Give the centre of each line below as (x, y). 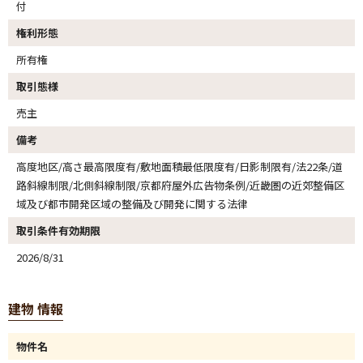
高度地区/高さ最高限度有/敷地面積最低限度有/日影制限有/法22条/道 (179, 167)
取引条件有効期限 (58, 231)
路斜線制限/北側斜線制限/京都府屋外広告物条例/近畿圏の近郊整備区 (180, 185)
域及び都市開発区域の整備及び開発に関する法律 (132, 204)
